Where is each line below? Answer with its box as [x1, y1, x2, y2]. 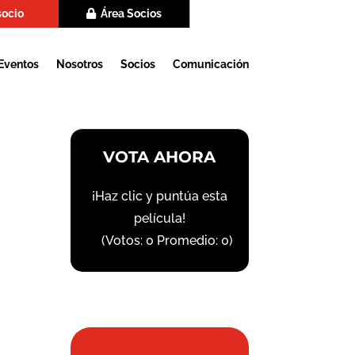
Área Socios [101, 7, 162, 21]
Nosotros [55, 58, 103, 71]
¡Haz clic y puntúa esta [91, 189, 227, 204]
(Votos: [101, 233, 147, 248]
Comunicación [172, 58, 249, 71]
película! [133, 211, 185, 226]
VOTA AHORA [103, 147, 216, 166]
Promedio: [154, 233, 222, 248]
